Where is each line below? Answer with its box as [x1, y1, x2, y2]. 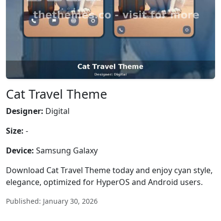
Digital [43, 106, 70, 116]
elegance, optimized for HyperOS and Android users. [6, 177, 203, 187]
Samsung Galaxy [34, 145, 98, 156]
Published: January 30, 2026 [6, 196, 98, 206]
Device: [6, 145, 34, 156]
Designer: [6, 106, 43, 116]
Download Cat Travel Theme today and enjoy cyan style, [6, 165, 213, 176]
